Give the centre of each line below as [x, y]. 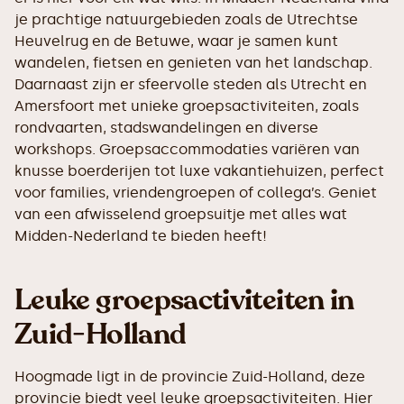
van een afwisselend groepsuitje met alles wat [181, 214]
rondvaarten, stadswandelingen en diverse [166, 128]
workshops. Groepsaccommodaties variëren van [187, 149]
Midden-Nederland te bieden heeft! [141, 236]
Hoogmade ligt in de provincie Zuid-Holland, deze [190, 376]
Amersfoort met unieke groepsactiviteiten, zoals [187, 106]
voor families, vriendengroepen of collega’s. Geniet [196, 193]
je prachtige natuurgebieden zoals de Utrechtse [186, 19]
